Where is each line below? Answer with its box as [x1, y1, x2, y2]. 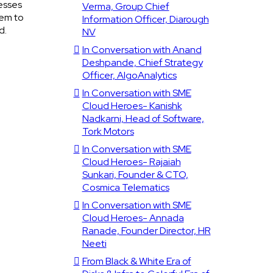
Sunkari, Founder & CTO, [82, 168, 188, 181]
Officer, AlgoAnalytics [82, 69, 177, 82]
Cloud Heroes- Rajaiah [82, 155, 181, 168]
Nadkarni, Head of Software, [82, 112, 204, 125]
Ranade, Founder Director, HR [82, 224, 211, 237]
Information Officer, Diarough [82, 13, 209, 26]
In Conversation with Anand [82, 43, 202, 56]
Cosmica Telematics [82, 181, 169, 194]
